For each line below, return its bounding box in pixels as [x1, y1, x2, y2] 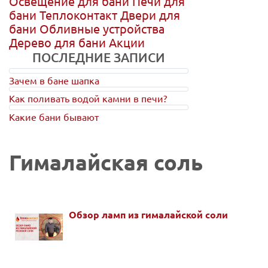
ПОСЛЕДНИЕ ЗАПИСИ [32, 48, 165, 65]
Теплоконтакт [39, 7, 120, 22]
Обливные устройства [39, 20, 165, 36]
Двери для [120, 7, 180, 22]
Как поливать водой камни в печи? [9, 92, 167, 105]
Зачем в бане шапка [9, 74, 99, 86]
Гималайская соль [9, 148, 203, 175]
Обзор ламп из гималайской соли [69, 208, 228, 221]
